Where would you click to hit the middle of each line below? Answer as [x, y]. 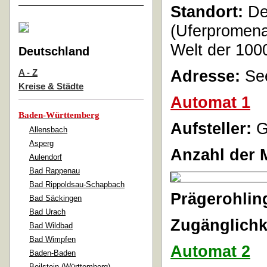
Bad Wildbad [51, 226]
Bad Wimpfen [52, 240]
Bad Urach [47, 212]
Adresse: [205, 76]
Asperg [41, 144]
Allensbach [48, 130]
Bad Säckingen [55, 198]
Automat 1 [210, 103]
